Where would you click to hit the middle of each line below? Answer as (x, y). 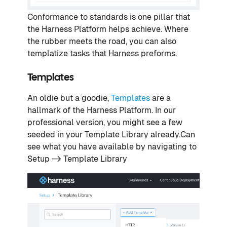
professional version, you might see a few (105, 123)
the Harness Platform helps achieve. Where (108, 29)
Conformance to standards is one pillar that (109, 17)
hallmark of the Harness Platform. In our (102, 110)
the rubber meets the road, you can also (102, 42)
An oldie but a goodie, (69, 98)
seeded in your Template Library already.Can (111, 135)
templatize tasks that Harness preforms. (102, 54)
